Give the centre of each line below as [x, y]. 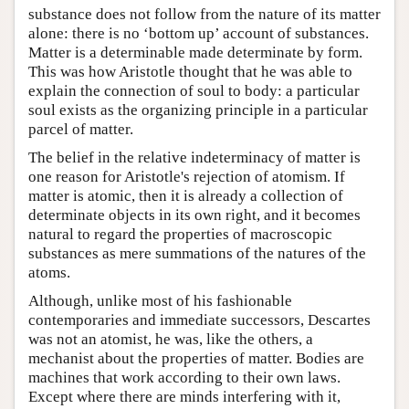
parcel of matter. [81, 129]
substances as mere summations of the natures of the [197, 253]
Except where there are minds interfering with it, [184, 396]
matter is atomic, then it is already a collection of [186, 195]
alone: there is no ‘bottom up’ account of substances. [199, 33]
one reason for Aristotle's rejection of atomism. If [187, 176]
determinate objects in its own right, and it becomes [194, 215]
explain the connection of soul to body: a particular [194, 90]
